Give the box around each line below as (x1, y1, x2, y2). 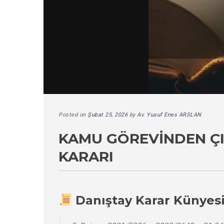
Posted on (58, 111, 87, 118)
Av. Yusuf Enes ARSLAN (137, 111, 201, 118)
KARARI (58, 148, 113, 165)
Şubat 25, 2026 (87, 111, 127, 118)
